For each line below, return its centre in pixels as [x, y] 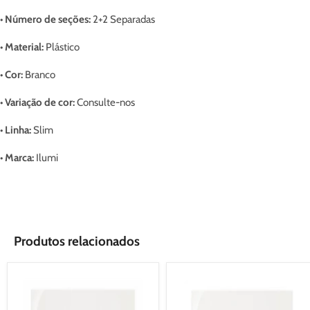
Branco [39, 75]
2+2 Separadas [123, 19]
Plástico [62, 47]
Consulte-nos [105, 102]
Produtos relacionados [77, 241]
